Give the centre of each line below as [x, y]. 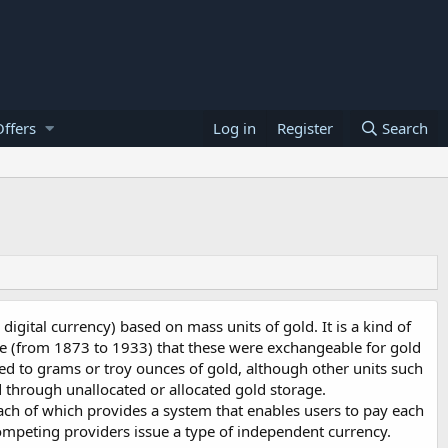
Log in [234, 128]
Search [405, 128]
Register [304, 128]
